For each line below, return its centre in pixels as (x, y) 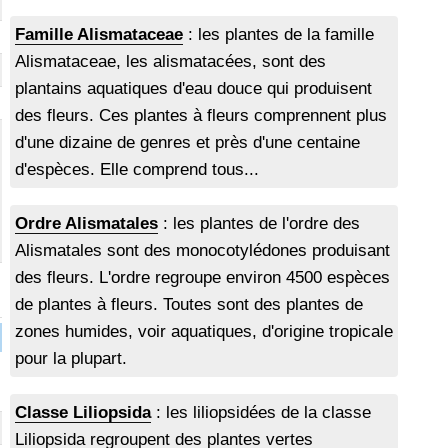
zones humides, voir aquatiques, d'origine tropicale (204, 332)
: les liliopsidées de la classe (261, 413)
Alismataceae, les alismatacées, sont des (171, 62)
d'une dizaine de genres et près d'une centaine (188, 143)
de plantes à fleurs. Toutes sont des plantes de (189, 305)
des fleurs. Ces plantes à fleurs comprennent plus (201, 116)
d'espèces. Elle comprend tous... (137, 170)
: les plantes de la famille (279, 35)
